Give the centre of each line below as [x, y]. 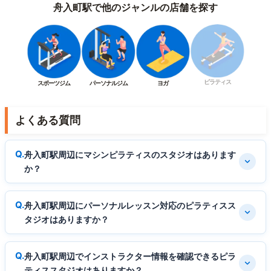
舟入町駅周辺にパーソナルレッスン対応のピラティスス [130, 205]
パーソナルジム [108, 83]
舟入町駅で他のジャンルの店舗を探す [135, 8]
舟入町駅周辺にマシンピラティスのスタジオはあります [130, 154]
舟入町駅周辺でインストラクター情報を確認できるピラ [130, 256]
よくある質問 [48, 120]
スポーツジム [54, 83]
